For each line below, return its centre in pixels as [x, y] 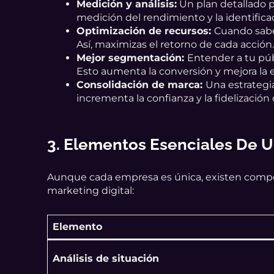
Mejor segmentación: [132, 57]
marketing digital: [91, 191]
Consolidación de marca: [141, 84]
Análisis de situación [106, 259]
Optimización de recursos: [146, 31]
